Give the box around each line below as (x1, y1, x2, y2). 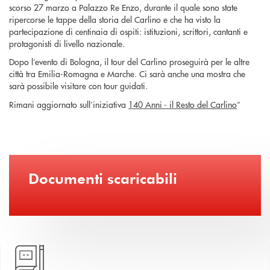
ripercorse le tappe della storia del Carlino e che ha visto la (9, 13, 221, 25)
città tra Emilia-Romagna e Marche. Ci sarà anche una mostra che (9, 67, 245, 80)
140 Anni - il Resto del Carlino (128, 98, 237, 110)
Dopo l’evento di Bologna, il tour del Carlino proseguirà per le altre (9, 55, 250, 68)
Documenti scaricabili (28, 168, 177, 187)
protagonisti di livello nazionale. (9, 37, 125, 49)
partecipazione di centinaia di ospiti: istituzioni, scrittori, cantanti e (9, 25, 248, 37)
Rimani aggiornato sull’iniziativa (9, 98, 128, 110)
